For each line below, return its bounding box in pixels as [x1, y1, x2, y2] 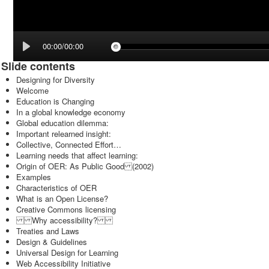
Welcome [16, 85, 49, 96]
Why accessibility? [16, 214, 113, 226]
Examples [16, 171, 51, 183]
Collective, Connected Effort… [16, 139, 121, 150]
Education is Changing [16, 95, 94, 107]
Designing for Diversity [16, 74, 95, 85]
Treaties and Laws [16, 225, 79, 237]
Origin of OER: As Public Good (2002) [16, 160, 154, 172]
